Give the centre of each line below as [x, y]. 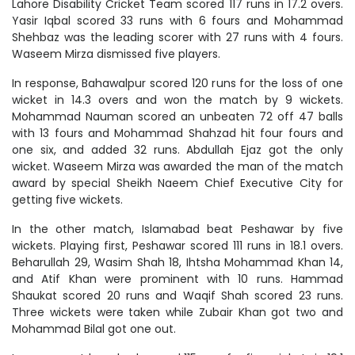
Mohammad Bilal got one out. [94, 329]
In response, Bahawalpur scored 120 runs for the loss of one [177, 84]
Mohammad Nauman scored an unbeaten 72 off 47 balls [177, 117]
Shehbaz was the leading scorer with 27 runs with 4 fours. [177, 38]
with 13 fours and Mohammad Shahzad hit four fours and [177, 134]
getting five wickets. [67, 200]
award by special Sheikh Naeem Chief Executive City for [177, 183]
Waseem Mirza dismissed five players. [116, 54]
